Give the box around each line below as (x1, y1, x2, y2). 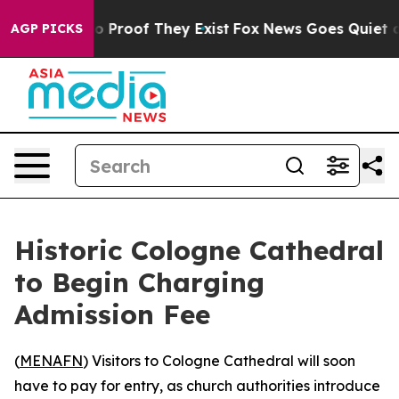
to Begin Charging (14, 265, 265, 299)
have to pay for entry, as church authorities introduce (14, 377, 380, 395)
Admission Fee (14, 297, 210, 331)
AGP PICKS (11, 20, 83, 37)
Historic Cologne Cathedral (14, 233, 384, 267)
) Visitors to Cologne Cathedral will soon (83, 352, 355, 370)
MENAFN (20, 352, 83, 370)
